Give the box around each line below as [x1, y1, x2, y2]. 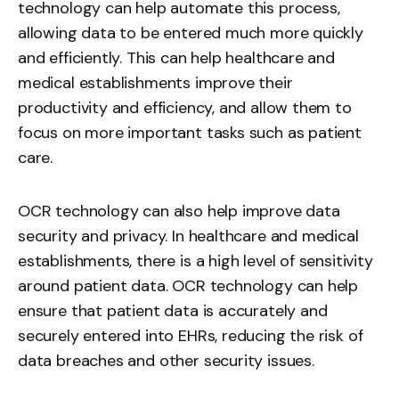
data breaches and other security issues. [18, 350, 314, 371]
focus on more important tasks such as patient [18, 122, 362, 143]
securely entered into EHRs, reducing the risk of [18, 325, 363, 346]
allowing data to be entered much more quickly [18, 22, 363, 44]
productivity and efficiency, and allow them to [18, 97, 352, 118]
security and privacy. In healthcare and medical [18, 225, 359, 247]
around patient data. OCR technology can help [18, 275, 359, 297]
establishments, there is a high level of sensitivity [18, 250, 373, 272]
